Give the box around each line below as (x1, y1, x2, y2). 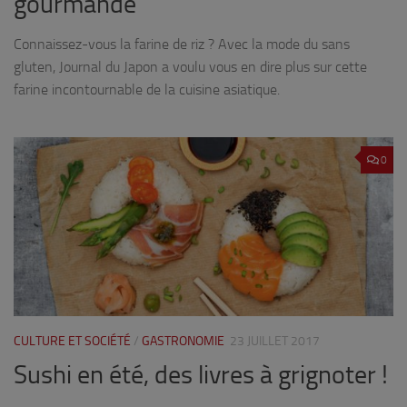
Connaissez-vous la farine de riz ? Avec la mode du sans (14, 35, 350, 54)
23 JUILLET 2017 (230, 333, 320, 350)
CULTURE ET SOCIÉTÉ (14, 333, 131, 350)
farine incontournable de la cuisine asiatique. (14, 81, 280, 99)
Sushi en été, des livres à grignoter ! (14, 360, 388, 391)
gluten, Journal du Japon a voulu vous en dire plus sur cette (14, 58, 367, 76)
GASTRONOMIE (142, 333, 224, 350)
